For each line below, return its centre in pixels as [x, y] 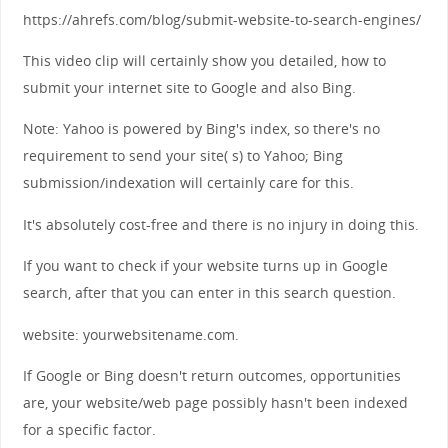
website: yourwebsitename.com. [130, 334]
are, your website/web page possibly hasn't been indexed [215, 402]
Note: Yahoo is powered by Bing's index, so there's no [201, 129]
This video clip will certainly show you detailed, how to [204, 60]
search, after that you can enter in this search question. [209, 293]
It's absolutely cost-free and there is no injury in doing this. [220, 224]
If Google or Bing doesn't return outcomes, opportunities [211, 375]
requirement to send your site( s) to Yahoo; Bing [182, 156]
